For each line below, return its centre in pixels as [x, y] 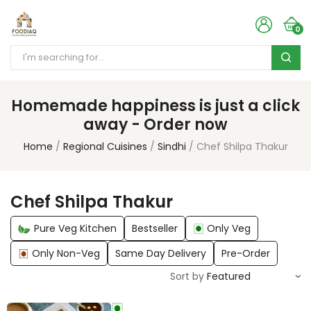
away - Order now [155, 125]
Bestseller [155, 228]
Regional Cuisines [105, 146]
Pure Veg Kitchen [75, 228]
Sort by [187, 276]
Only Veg [229, 228]
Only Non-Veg [66, 253]
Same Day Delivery [161, 253]
